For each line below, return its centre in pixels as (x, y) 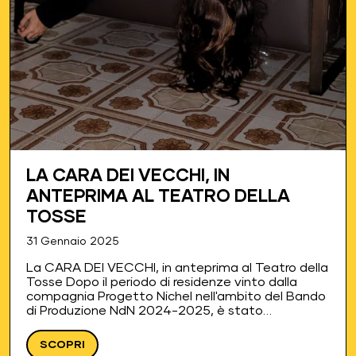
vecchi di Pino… (71, 340)
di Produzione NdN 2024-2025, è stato (145, 311)
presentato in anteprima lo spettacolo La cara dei (178, 325)
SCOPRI (62, 345)
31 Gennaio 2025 (73, 242)
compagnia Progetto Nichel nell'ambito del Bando (176, 297)
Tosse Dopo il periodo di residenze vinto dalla (162, 282)
